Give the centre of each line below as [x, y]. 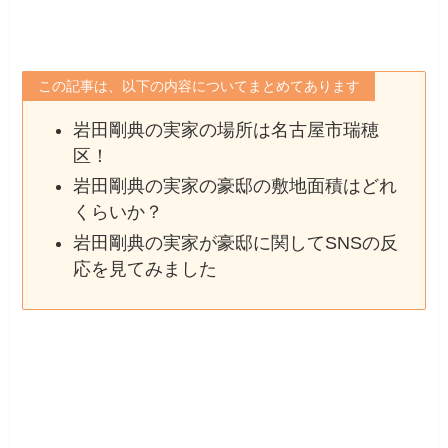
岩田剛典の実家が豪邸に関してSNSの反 [235, 242]
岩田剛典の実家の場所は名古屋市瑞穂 [225, 129]
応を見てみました [144, 268]
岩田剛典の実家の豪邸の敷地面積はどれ [234, 186]
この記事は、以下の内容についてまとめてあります [198, 86]
